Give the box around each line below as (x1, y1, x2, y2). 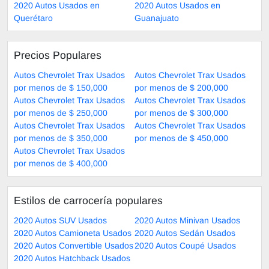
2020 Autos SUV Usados (14, 215, 107, 225)
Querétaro (14, 13, 53, 23)
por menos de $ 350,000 (14, 133, 107, 143)
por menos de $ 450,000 (134, 133, 228, 143)
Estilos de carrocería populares (14, 194, 163, 207)
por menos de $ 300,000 (134, 107, 228, 118)
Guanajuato (134, 13, 179, 23)
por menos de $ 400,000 (14, 158, 107, 168)
